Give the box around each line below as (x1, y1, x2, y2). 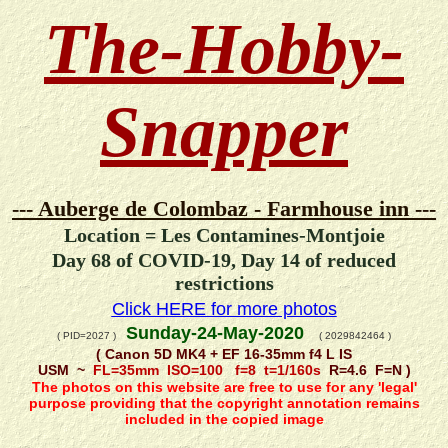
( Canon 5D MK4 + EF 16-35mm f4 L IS (96, 345, 352, 362)
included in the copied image (124, 411, 324, 428)
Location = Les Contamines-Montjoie (63, 224, 385, 247)
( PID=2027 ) (57, 330, 116, 342)
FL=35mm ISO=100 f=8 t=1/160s (88, 361, 321, 378)
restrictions (174, 272, 274, 295)
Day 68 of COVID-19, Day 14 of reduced (52, 249, 396, 272)
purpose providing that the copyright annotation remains (28, 395, 420, 412)
